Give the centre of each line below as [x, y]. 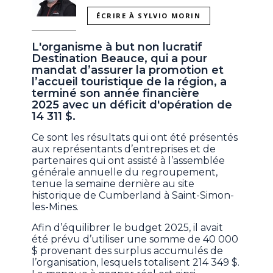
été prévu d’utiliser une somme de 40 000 [135, 239]
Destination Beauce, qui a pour [120, 59]
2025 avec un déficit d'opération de [132, 105]
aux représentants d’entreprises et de [124, 149]
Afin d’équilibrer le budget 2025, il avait [128, 228]
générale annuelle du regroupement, [125, 172]
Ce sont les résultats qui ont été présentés [135, 138]
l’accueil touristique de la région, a [129, 82]
